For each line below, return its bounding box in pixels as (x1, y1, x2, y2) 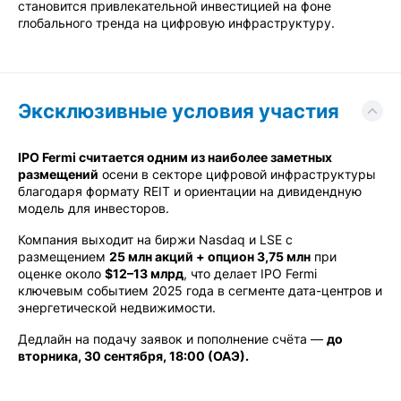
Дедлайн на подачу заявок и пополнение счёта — (18, 331, 327, 346)
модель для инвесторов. (18, 200, 169, 216)
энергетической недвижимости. (18, 300, 216, 315)
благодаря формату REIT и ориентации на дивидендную (18, 183, 362, 199)
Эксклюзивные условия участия (18, 99, 339, 123)
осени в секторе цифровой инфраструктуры (98, 166, 376, 182)
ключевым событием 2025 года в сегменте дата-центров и (18, 283, 382, 298)
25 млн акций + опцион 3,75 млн (109, 249, 311, 264)
